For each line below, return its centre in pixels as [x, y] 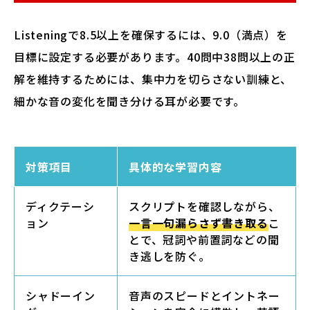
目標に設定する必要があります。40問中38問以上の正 [155, 57]
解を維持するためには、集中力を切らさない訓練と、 [153, 79]
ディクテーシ [60, 206]
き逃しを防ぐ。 [170, 256]
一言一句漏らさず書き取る [199, 223]
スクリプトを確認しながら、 [204, 206]
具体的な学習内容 [175, 167]
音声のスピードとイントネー [204, 295]
